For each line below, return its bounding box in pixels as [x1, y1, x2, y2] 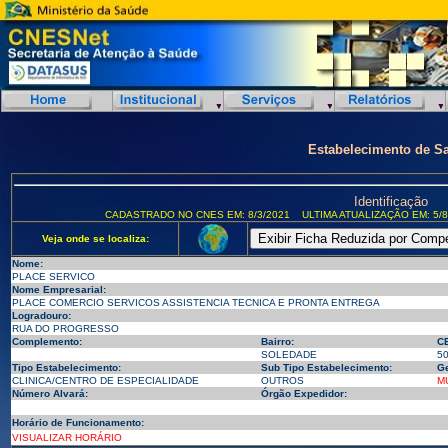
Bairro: [260, 336, 294, 347]
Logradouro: [11, 310, 71, 321]
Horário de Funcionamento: [11, 417, 144, 428]
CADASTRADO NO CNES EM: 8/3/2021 [99, 209, 296, 220]
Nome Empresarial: [11, 284, 106, 295]
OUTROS [260, 375, 304, 386]
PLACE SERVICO [11, 271, 95, 282]
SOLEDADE [260, 349, 317, 360]
